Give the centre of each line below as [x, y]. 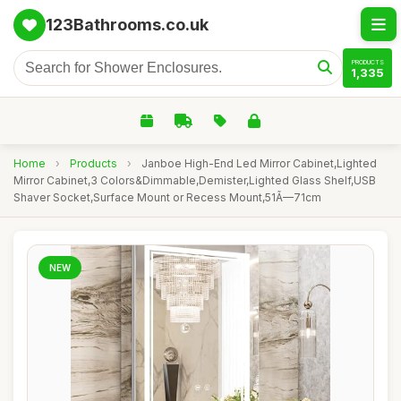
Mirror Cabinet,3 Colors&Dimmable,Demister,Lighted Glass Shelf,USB [195, 180]
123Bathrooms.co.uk [127, 25]
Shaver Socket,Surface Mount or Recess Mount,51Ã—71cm [167, 197]
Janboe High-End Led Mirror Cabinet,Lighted [259, 163]
